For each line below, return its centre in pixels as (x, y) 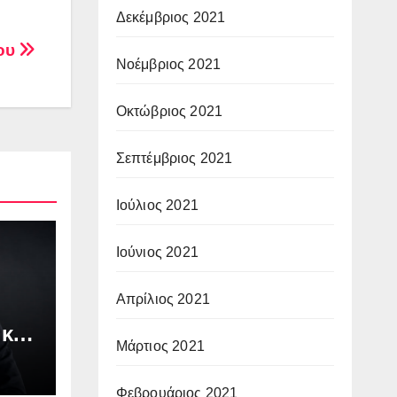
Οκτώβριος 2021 (169, 111)
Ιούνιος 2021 (157, 252)
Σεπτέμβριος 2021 (174, 158)
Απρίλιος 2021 (163, 299)
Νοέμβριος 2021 (168, 64)
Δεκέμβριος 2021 (171, 17)
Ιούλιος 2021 (157, 205)
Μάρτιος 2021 (160, 346)
